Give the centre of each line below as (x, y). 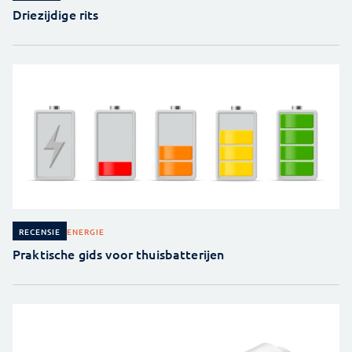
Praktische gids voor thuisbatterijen (119, 253)
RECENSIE (40, 232)
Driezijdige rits (56, 14)
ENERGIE (86, 231)
